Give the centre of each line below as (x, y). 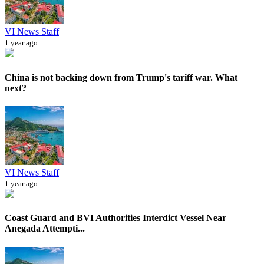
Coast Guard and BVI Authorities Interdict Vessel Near (115, 218)
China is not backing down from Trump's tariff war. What (121, 77)
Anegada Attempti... (45, 229)
